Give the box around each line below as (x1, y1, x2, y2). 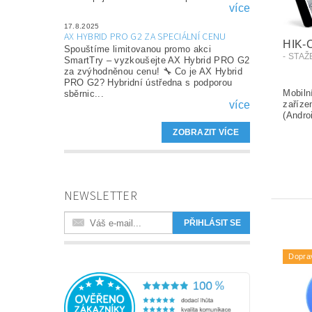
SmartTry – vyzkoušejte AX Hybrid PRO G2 (63, 55, 250, 66)
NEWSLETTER (63, 187, 137, 205)
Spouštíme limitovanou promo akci (63, 44, 212, 55)
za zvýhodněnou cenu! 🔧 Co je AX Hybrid (63, 66, 242, 77)
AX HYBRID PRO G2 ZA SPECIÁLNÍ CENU (63, 30, 226, 45)
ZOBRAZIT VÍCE (173, 127, 240, 138)
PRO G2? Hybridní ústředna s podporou (63, 77, 233, 88)
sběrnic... (63, 88, 104, 100)
